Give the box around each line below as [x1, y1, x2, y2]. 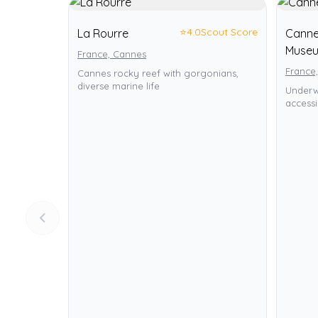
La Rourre [77, 26, 128, 40]
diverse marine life [77, 80, 160, 92]
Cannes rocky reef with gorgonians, [77, 67, 238, 79]
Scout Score [201, 26, 258, 38]
